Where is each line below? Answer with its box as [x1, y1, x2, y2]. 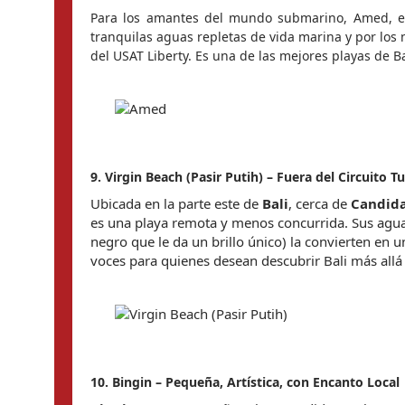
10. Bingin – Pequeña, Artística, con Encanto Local [90, 373, 400, 391]
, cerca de [288, 194, 351, 212]
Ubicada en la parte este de [90, 194, 262, 212]
